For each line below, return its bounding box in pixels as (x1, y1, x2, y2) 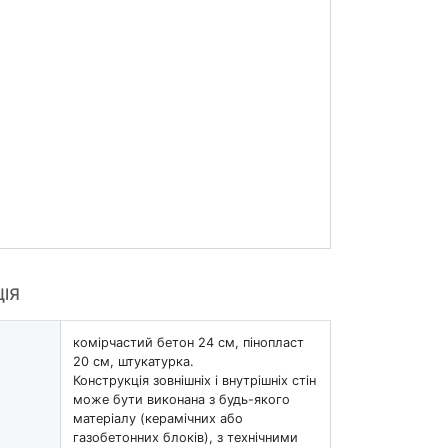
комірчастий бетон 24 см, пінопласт (73, 334, 304, 350)
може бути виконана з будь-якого (73, 391, 290, 407)
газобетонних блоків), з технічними (73, 429, 298, 445)
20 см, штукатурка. (73, 353, 194, 369)
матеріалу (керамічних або (73, 410, 243, 426)
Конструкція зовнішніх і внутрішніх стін (73, 372, 316, 388)
